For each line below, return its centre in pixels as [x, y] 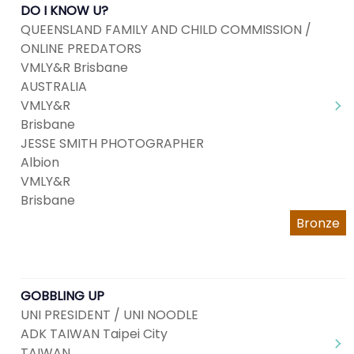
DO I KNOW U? [64, 11]
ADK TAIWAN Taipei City [94, 334]
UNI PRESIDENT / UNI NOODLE [109, 315]
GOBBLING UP [62, 296]
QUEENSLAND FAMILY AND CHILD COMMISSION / [166, 30]
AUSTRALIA [54, 87]
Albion [40, 162]
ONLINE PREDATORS [81, 49]
